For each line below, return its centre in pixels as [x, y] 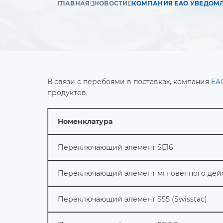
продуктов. [67, 93]
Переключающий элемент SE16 [116, 147]
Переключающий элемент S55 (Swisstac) [133, 199]
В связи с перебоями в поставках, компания [129, 82]
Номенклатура [85, 121]
